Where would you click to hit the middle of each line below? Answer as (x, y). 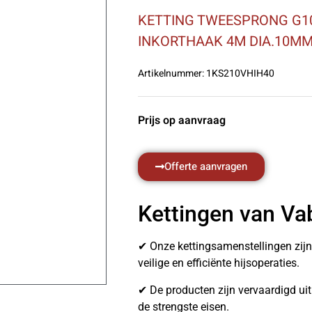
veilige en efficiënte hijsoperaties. (219, 263)
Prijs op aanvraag (182, 120)
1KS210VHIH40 (239, 73)
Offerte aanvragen (206, 167)
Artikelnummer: (171, 73)
